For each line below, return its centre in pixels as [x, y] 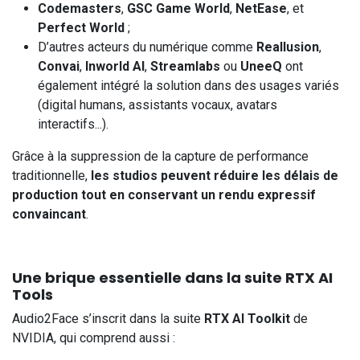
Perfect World [81, 28]
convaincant [49, 215]
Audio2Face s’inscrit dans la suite [108, 319]
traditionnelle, [51, 176]
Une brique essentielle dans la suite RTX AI [172, 278]
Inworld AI [115, 67]
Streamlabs [185, 67]
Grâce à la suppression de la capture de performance [160, 157]
